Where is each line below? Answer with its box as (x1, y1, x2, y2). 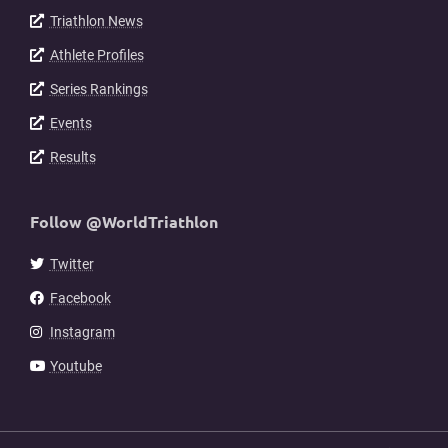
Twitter (49, 256, 94, 273)
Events (49, 115, 92, 132)
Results (49, 149, 96, 166)
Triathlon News (49, 13, 143, 30)
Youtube (49, 358, 102, 375)
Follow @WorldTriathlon (30, 211, 218, 233)
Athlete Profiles (49, 47, 144, 64)
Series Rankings (49, 81, 148, 98)
